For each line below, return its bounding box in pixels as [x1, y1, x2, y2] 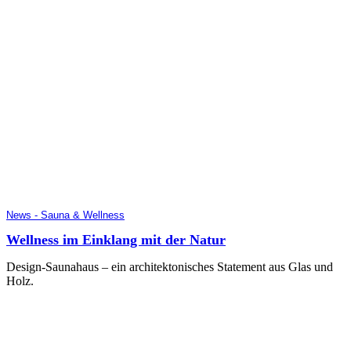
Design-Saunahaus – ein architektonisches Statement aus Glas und [6, 260, 333, 274]
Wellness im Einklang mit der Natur [6, 232, 226, 248]
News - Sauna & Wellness [6, 208, 125, 221]
